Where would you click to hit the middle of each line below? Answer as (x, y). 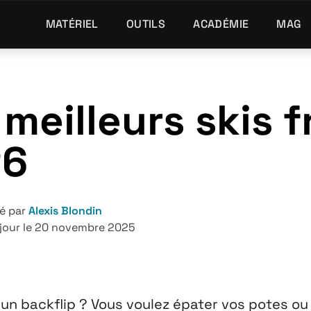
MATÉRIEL (72, 24)
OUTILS (146, 24)
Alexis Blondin (65, 211)
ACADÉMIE (221, 24)
